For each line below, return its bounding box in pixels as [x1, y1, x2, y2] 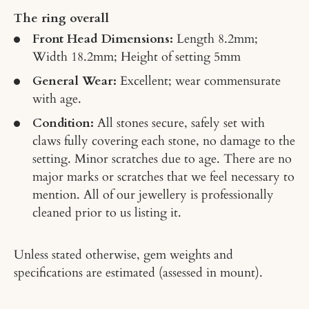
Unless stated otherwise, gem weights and [14, 246, 233, 263]
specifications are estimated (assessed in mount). [14, 264, 263, 281]
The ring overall [14, 10, 109, 27]
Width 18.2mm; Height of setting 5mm [32, 48, 241, 65]
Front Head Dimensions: [32, 30, 173, 47]
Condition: [32, 114, 94, 131]
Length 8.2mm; [172, 30, 258, 47]
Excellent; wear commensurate [119, 72, 281, 89]
